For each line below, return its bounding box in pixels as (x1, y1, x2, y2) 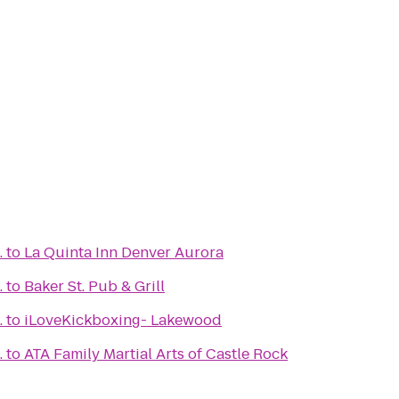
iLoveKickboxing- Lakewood (24, 310, 222, 330)
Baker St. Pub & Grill (24, 276, 165, 297)
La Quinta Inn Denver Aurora (24, 242, 224, 263)
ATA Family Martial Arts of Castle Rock (24, 344, 288, 364)
